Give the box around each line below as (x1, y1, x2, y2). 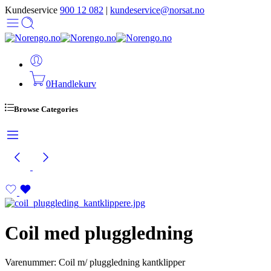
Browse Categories (14, 105, 78, 114)
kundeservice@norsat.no (110, 5, 204, 15)
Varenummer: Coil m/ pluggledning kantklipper (5, 257, 185, 268)
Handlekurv (51, 79, 96, 89)
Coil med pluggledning (5, 221, 193, 244)
